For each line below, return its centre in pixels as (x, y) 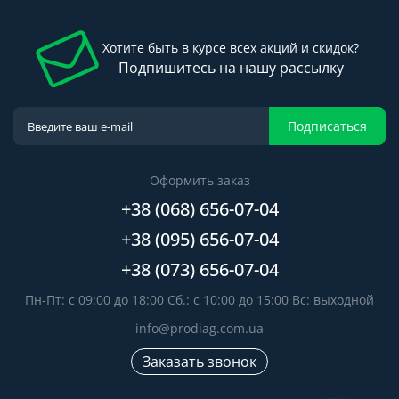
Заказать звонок (199, 362)
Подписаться (327, 126)
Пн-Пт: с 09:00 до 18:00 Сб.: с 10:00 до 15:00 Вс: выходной (199, 300)
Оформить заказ (199, 180)
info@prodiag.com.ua (199, 328)
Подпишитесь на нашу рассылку (231, 68)
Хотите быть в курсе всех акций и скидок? (231, 48)
